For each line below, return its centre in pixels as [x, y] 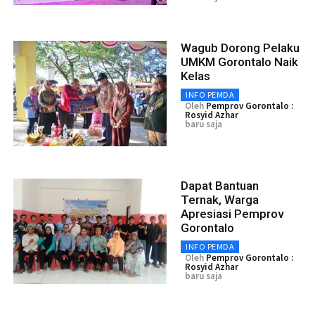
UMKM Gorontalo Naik [239, 62]
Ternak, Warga [220, 199]
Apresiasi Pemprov [232, 213]
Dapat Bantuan [220, 185]
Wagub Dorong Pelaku [240, 47]
